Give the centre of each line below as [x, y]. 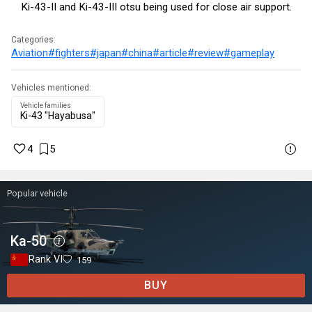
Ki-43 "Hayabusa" [58, 116]
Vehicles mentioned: [51, 87]
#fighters [69, 53]
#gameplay [249, 53]
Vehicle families [46, 105]
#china [137, 53]
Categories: [33, 39]
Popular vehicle [37, 193]
